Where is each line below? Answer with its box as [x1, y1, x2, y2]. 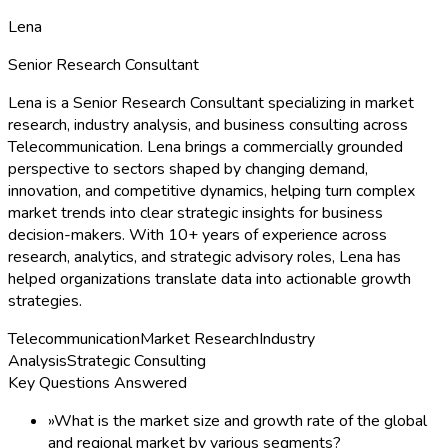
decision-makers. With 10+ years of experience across [8, 223, 387, 246]
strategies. [8, 289, 82, 312]
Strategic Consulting [67, 349, 206, 372]
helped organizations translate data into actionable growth [8, 267, 411, 290]
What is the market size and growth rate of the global [54, 409, 427, 432]
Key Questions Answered [8, 371, 187, 394]
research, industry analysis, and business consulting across [8, 113, 408, 136]
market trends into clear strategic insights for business [8, 201, 383, 224]
